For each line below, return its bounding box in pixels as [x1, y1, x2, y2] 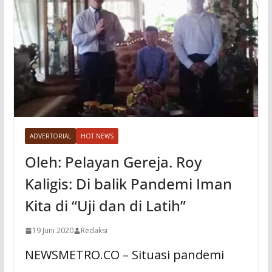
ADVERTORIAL [29, 132, 71, 141]
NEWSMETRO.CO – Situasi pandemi [24, 246, 224, 263]
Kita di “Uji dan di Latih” [24, 195, 186, 216]
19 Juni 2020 [32, 225, 73, 236]
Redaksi [80, 225, 107, 236]
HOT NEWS [80, 132, 114, 141]
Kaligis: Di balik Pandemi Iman [24, 174, 232, 194]
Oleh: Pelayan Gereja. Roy [24, 152, 202, 172]
